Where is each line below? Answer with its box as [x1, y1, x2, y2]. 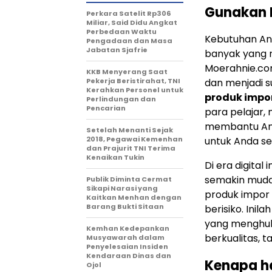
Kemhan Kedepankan [86, 223, 169, 233]
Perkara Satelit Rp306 [86, 8, 171, 18]
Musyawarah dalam [86, 232, 165, 242]
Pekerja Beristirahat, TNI [86, 75, 180, 86]
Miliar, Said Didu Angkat [86, 17, 177, 27]
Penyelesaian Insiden [86, 241, 168, 251]
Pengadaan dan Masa [86, 35, 172, 46]
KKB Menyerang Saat [86, 66, 168, 76]
